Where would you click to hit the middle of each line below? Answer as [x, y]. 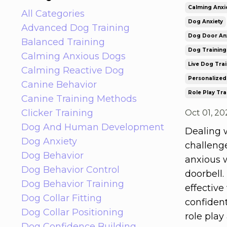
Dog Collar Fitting [62, 198]
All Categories [53, 13]
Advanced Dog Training [75, 28]
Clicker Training [57, 113]
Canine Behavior [59, 84]
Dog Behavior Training [73, 184]
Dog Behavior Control [70, 169]
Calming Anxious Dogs [73, 56]
